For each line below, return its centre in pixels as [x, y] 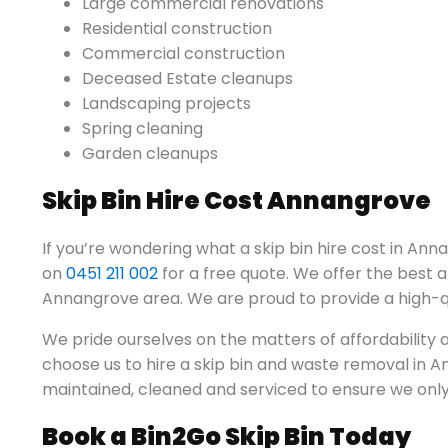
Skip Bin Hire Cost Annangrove [236, 200]
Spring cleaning [142, 128]
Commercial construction [183, 53]
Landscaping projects [166, 103]
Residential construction [177, 28]
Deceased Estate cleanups [187, 78]
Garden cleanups [150, 153]
